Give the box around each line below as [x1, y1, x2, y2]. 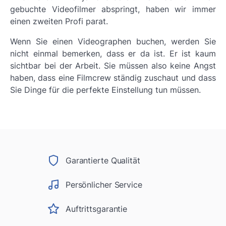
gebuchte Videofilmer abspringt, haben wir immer [10, 4, 216, 14]
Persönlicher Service [65, 179, 142, 190]
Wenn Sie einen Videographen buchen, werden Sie [10, 36, 216, 46]
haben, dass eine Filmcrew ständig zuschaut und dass [10, 73, 216, 83]
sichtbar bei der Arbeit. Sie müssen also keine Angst [10, 61, 216, 71]
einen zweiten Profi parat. [10, 16, 108, 26]
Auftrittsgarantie [65, 203, 128, 214]
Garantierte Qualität [65, 155, 140, 165]
